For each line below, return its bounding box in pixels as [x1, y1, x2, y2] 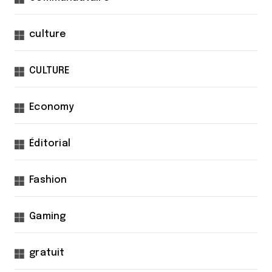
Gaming [29, 211, 66, 222]
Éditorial [29, 138, 71, 149]
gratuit [29, 248, 65, 259]
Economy [29, 102, 75, 113]
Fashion [29, 175, 67, 186]
